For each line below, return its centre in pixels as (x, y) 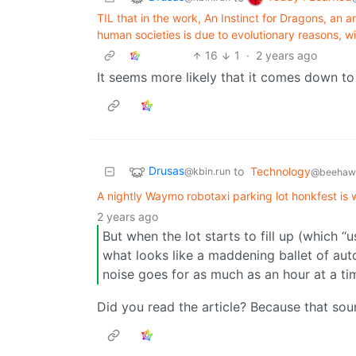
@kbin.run (207, 172)
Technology (281, 172)
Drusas (166, 171)
